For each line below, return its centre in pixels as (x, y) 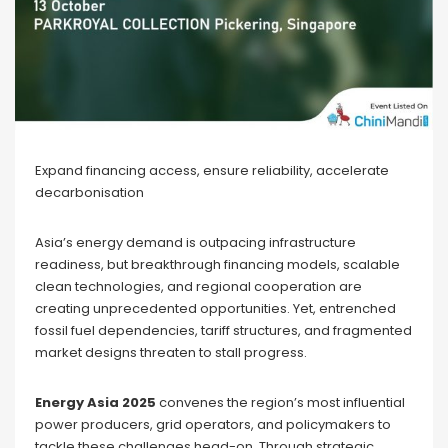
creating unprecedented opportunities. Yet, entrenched (215, 309)
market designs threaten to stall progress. (171, 353)
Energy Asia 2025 (95, 403)
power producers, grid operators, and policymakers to (213, 425)
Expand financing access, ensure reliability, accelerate (212, 171)
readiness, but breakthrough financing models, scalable (217, 265)
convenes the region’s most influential (280, 403)
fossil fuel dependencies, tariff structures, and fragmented (223, 331)
